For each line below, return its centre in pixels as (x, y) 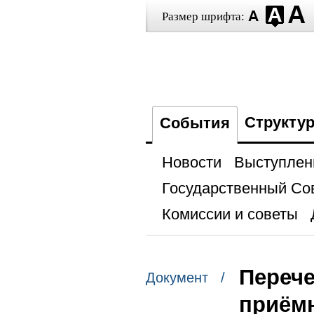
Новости (191, 162)
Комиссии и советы (230, 214)
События (194, 123)
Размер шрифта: (203, 16)
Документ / (185, 278)
